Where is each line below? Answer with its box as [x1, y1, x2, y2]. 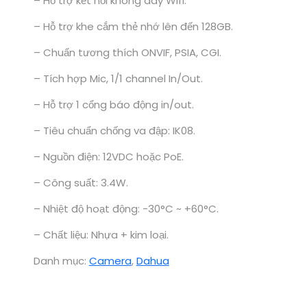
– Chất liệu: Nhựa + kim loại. [33, 228, 169, 243]
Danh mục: [33, 254, 89, 269]
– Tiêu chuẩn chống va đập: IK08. [33, 123, 195, 138]
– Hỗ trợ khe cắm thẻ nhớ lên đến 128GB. [33, 19, 233, 34]
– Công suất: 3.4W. [33, 175, 128, 191]
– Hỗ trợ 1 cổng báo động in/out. [33, 97, 194, 112]
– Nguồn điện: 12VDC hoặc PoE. [33, 149, 184, 164]
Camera [88, 254, 132, 269]
